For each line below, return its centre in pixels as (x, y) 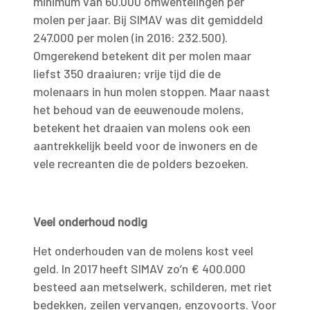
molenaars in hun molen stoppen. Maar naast (152, 91)
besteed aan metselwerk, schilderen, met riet (153, 286)
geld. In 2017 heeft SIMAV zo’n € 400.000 (139, 268)
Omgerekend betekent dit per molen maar (142, 55)
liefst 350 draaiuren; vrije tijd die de (127, 73)
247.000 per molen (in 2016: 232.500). (130, 37)
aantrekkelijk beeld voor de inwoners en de (145, 145)
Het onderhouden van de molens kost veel (143, 250)
